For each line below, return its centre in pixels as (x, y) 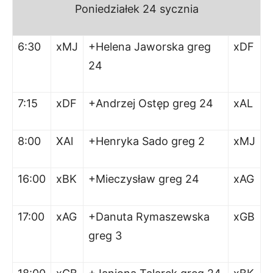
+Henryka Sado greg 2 (147, 141)
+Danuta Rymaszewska (149, 217)
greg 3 (105, 236)
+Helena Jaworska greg (150, 47)
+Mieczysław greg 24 (144, 179)
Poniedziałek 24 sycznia (136, 9)
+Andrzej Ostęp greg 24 (151, 103)
